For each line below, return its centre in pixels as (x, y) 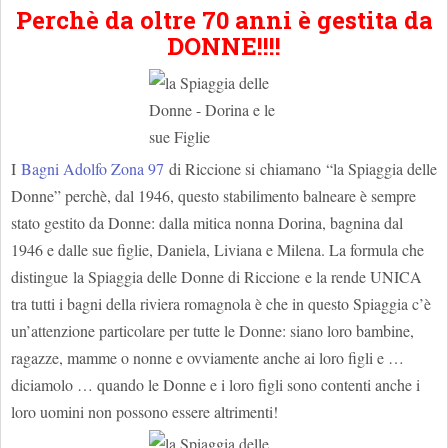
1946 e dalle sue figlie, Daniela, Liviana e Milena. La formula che (217, 249)
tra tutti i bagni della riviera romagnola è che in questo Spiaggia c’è (221, 303)
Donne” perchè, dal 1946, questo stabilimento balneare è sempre (213, 195)
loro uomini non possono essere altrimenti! (144, 411)
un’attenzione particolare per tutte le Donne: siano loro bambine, (212, 330)
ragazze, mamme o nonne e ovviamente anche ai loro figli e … (207, 357)
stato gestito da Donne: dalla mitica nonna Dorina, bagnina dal (207, 222)
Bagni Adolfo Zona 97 (92, 168)
